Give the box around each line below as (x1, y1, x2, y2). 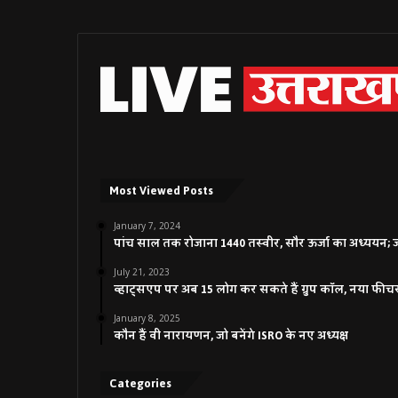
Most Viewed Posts (109, 179, 213, 203)
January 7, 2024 (114, 219, 180, 233)
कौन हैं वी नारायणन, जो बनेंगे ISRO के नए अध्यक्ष (114, 325, 348, 347)
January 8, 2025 (114, 312, 180, 325)
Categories (109, 372, 171, 395)
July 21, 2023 (114, 266, 170, 279)
